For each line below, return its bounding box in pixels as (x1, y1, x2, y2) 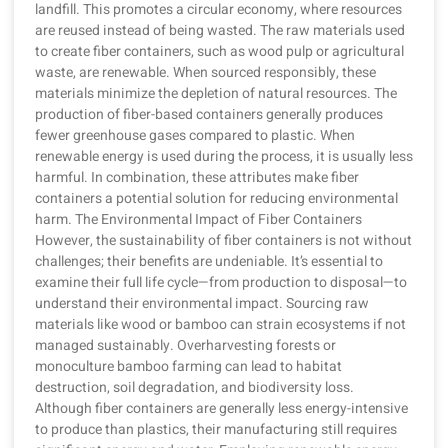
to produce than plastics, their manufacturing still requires (35, 418, 397, 440)
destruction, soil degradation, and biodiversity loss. (35, 376, 354, 398)
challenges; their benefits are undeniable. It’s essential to (35, 250, 383, 272)
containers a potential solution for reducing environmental (35, 187, 398, 209)
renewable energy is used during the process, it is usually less (35, 145, 413, 167)
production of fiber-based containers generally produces (35, 103, 383, 125)
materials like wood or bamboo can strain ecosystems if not (35, 313, 406, 335)
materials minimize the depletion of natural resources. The (35, 82, 397, 104)
